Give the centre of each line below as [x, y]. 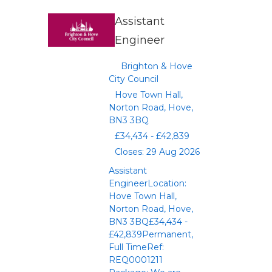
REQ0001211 [136, 260]
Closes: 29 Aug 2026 [157, 152]
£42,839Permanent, [151, 234]
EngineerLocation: [148, 183]
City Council [134, 79]
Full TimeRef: [136, 247]
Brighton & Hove [157, 66]
